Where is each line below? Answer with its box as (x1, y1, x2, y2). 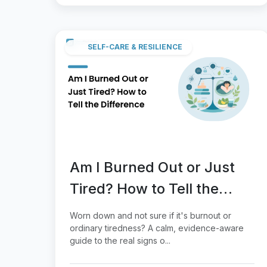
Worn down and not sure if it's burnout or (70, 210, 231, 221)
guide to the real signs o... (70, 235, 170, 246)
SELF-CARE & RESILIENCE (88, 42, 182, 52)
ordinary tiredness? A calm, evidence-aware (70, 222, 244, 233)
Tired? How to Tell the (70, 179, 219, 197)
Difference (70, 201, 141, 219)
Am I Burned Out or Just (70, 158, 235, 176)
